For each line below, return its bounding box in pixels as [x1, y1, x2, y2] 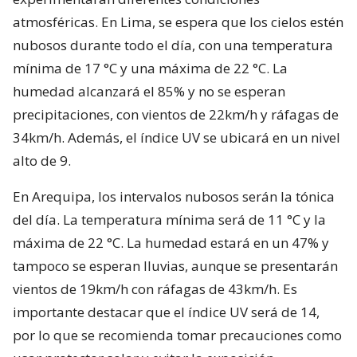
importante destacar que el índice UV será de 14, [13, 302, 320, 321]
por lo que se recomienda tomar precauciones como [13, 325, 342, 344]
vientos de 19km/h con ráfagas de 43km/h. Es [13, 279, 297, 298]
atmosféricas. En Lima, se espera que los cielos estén [13, 12, 343, 31]
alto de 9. [13, 151, 71, 170]
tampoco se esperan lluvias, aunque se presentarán [13, 256, 338, 275]
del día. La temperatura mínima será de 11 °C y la [13, 210, 326, 229]
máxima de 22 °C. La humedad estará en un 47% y [13, 233, 329, 252]
